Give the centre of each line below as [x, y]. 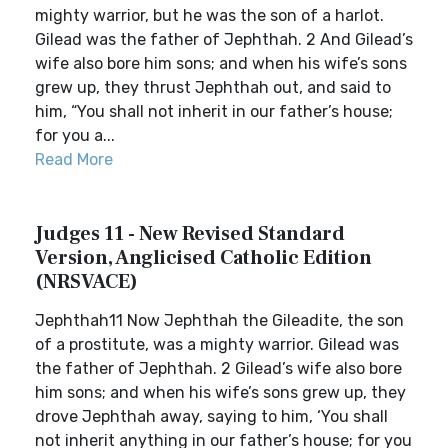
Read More [74, 159]
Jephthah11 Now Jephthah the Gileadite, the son [219, 320]
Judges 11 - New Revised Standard [190, 234]
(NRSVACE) [86, 282]
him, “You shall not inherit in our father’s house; [214, 111]
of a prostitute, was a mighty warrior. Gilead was [217, 344]
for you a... [75, 135]
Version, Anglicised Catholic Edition [203, 258]
